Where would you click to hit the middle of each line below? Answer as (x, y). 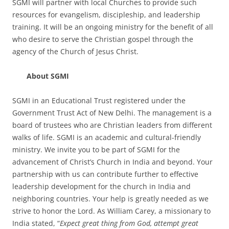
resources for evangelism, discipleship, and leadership (106, 15)
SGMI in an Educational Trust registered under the (99, 100)
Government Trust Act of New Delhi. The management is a (112, 113)
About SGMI (46, 76)
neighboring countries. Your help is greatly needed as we (110, 199)
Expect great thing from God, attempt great (129, 223)
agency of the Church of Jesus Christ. (75, 51)
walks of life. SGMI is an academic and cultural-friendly (107, 137)
